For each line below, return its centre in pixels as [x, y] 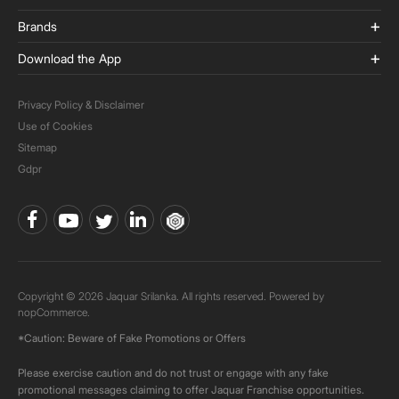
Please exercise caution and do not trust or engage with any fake [173, 373]
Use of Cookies [55, 126]
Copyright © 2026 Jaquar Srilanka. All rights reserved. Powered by [171, 296]
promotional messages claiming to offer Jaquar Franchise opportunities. [191, 390]
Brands [37, 26]
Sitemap [37, 147]
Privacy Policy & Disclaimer [81, 105]
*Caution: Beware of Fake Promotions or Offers [132, 338]
